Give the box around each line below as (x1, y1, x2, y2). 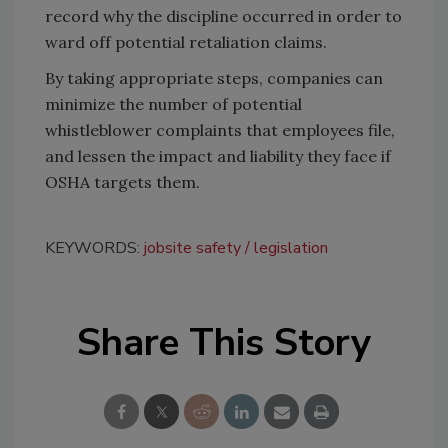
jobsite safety (144, 237, 241, 260)
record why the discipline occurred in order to (45, 6, 402, 27)
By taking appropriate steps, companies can (45, 68, 383, 89)
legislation (254, 237, 328, 260)
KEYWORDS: (45, 237, 144, 260)
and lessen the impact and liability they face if (45, 146, 391, 167)
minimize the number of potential (45, 94, 302, 115)
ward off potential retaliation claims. (45, 32, 327, 53)
